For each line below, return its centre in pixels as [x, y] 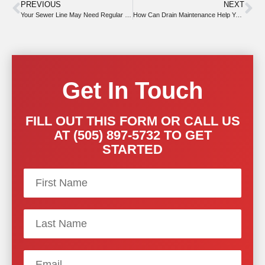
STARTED [132, 149]
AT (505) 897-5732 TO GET [132, 135]
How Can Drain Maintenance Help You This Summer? [238, 14]
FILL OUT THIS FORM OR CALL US [132, 121]
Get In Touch [132, 90]
